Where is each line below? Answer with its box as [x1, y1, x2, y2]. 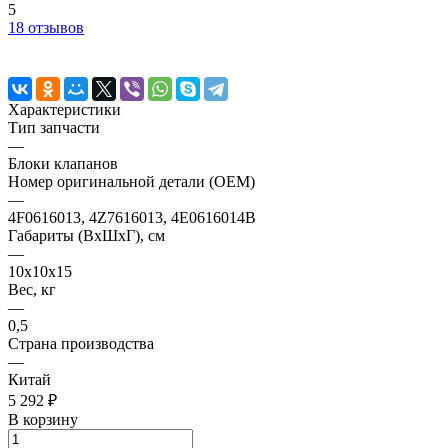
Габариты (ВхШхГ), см [8, 226, 165, 244]
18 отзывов [8, 18, 84, 36]
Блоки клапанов [8, 154, 118, 172]
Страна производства [8, 334, 154, 352]
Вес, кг [8, 280, 56, 298]
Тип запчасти [8, 118, 100, 136]
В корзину [8, 410, 78, 428]
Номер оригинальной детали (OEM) [8, 172, 255, 190]
